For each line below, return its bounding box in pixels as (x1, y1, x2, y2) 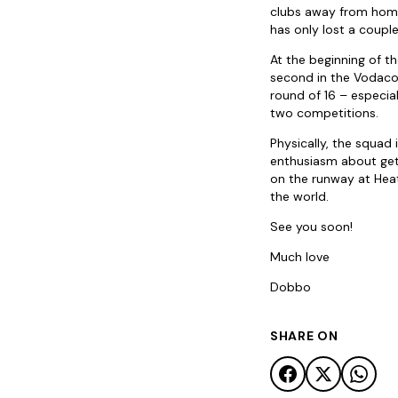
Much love (270, 249, 330, 266)
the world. (270, 188, 329, 205)
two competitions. (270, 105, 378, 122)
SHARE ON (270, 328, 338, 345)
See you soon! (270, 219, 353, 235)
